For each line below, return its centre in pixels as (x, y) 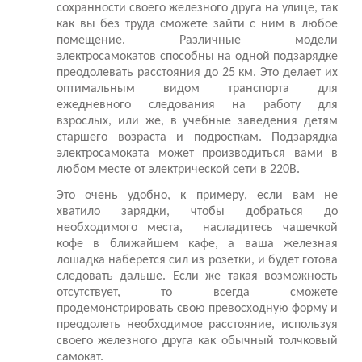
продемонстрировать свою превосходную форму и (197, 309)
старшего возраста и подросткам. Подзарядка (197, 138)
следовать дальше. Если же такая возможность (197, 277)
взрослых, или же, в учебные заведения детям (197, 122)
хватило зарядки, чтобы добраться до (197, 212)
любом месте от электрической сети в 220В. (178, 170)
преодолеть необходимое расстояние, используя (197, 325)
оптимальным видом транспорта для (197, 89)
